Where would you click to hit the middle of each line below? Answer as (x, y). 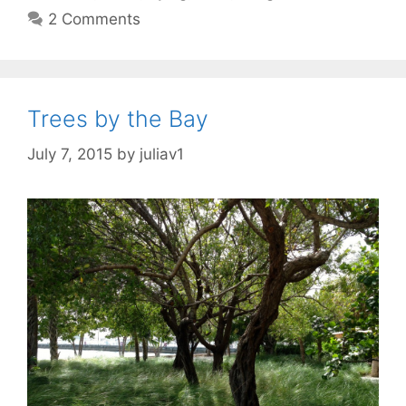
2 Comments (95, 19)
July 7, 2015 (70, 154)
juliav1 (162, 154)
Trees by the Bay (118, 119)
